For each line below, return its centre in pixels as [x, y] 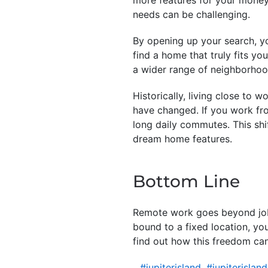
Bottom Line [186, 181]
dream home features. [182, 138]
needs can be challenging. [191, 14]
